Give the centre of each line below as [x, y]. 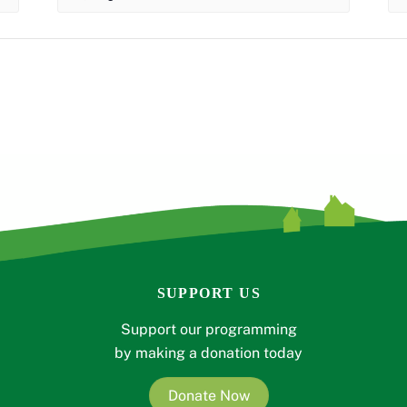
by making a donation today [209, 352]
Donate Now [208, 395]
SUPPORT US [208, 293]
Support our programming [208, 329]
